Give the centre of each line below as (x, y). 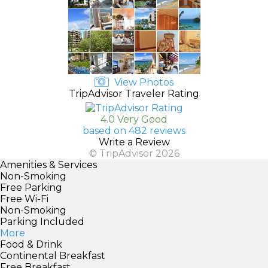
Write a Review (134, 142)
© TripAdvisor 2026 (134, 153)
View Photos (143, 82)
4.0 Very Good (134, 119)
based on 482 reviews (134, 130)
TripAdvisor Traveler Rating (134, 93)
